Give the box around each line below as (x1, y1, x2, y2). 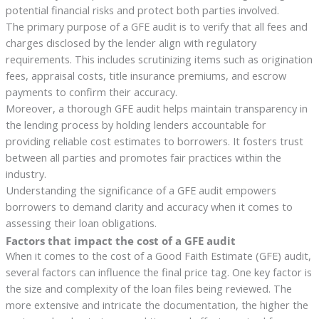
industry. (5, 167, 46, 182)
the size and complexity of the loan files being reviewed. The (5, 281, 292, 296)
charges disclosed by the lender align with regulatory (5, 36, 256, 51)
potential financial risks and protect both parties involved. (5, 3, 279, 18)
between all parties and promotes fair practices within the (5, 150, 281, 165)
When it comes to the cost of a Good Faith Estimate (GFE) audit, (5, 249, 311, 263)
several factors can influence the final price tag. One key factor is (5, 265, 312, 280)
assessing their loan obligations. (5, 216, 157, 231)
